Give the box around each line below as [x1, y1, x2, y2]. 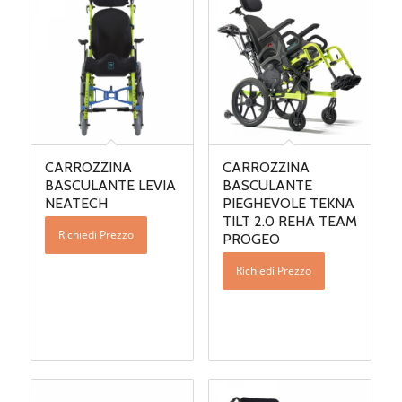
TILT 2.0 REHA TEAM [222, 213, 357, 231]
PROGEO [222, 231, 280, 249]
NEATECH [44, 195, 108, 213]
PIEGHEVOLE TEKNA [222, 195, 354, 213]
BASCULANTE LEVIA [44, 177, 176, 195]
